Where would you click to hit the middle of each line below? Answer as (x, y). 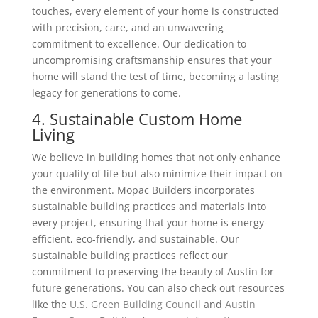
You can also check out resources (205, 287)
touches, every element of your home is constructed (155, 11)
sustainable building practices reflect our (130, 255)
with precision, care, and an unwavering (127, 27)
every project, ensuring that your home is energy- (149, 222)
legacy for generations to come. (106, 92)
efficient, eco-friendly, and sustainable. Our (135, 238)
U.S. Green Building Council (135, 304)
